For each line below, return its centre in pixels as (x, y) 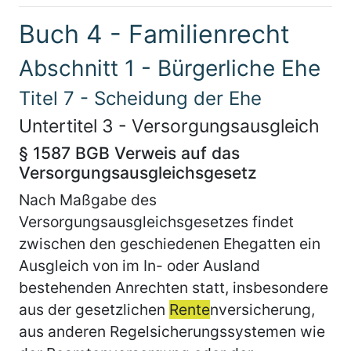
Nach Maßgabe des (88, 199)
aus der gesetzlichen (94, 309)
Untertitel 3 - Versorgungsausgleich (169, 126)
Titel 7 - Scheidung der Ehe (140, 98)
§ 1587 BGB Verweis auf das (129, 153)
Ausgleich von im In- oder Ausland (139, 265)
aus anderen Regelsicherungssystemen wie (172, 331)
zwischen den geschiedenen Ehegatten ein (170, 243)
